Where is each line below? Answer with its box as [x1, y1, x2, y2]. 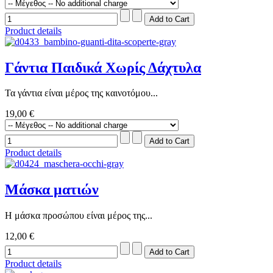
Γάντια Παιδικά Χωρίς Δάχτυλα [5, 59, 201, 76]
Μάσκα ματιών [5, 182, 99, 198]
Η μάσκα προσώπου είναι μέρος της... [5, 210, 152, 221]
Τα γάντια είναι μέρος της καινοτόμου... [5, 88, 158, 99]
